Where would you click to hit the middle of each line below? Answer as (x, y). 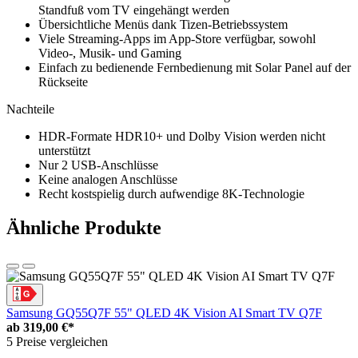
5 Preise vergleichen (57, 342)
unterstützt (64, 151)
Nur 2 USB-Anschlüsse (98, 165)
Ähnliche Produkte (84, 228)
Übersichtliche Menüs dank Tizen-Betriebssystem (163, 25)
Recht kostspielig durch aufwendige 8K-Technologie (171, 194)
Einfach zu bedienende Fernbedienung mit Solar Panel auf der (195, 68)
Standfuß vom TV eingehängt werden (134, 10)
